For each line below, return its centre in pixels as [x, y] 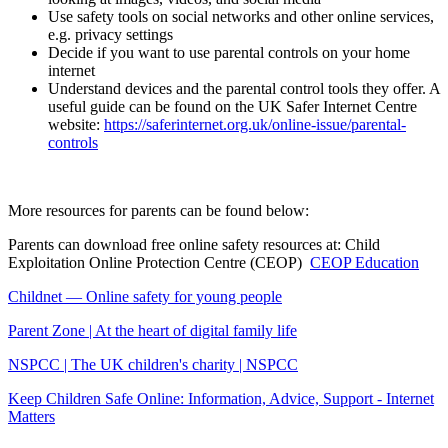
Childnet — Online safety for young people [145, 296]
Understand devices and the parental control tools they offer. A [244, 88]
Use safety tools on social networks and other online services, [241, 16]
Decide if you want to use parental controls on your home [229, 52]
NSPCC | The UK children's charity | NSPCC [153, 364]
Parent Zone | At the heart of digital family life [152, 330]
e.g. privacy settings [110, 34]
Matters [31, 416]
